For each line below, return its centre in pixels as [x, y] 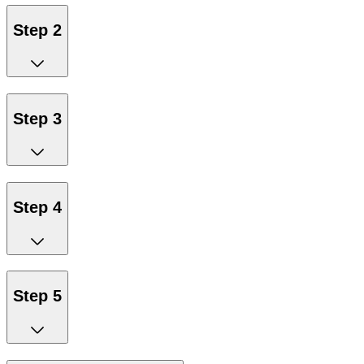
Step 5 [37, 296]
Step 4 [37, 207]
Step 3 [37, 118]
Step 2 [37, 30]
